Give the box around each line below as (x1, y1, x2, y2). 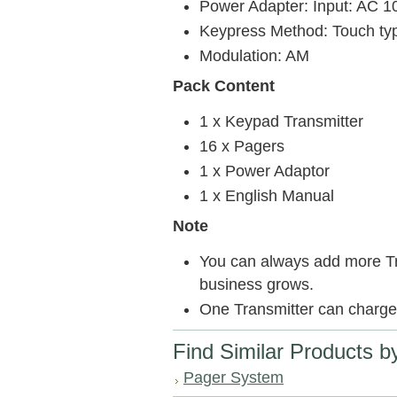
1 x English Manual (199, 187, 334, 205)
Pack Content (173, 77, 275, 95)
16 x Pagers (199, 137, 284, 155)
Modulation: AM (199, 47, 309, 65)
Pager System (183, 369, 284, 386)
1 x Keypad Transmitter (199, 113, 363, 130)
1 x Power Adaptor (199, 162, 330, 180)
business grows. (199, 276, 314, 293)
